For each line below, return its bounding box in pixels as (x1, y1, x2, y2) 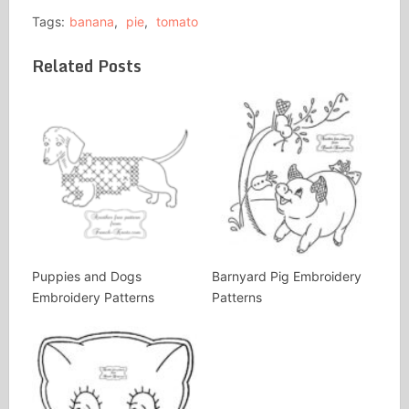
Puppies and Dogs (31, 268, 142, 285)
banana (68, 14, 114, 29)
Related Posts (31, 52, 142, 79)
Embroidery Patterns (31, 289, 154, 306)
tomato (155, 14, 198, 29)
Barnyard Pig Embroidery (211, 268, 362, 285)
